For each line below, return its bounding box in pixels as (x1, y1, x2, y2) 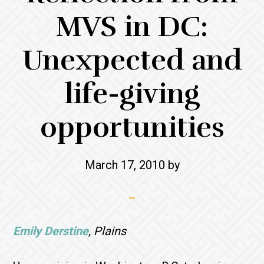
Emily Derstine (13, 224, 89, 238)
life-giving (65, 77, 199, 111)
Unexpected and (22, 43, 242, 78)
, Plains (88, 224, 127, 238)
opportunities (39, 110, 225, 145)
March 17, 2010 (84, 158, 165, 172)
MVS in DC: (56, 9, 208, 44)
